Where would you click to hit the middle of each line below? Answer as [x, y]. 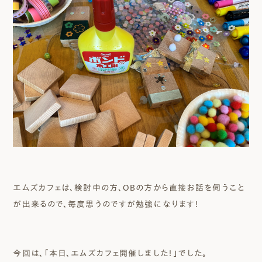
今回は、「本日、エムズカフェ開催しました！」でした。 [110, 254]
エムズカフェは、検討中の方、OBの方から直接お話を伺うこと [129, 188]
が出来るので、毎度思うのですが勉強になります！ [106, 204]
